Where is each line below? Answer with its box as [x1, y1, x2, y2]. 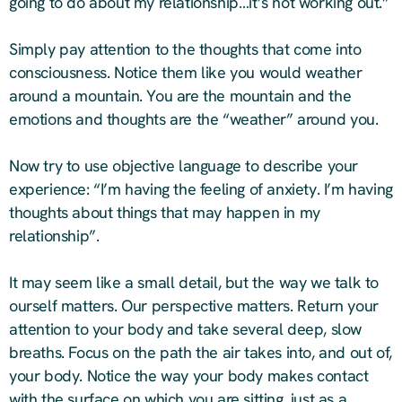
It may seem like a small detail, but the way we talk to [9, 272, 380, 293]
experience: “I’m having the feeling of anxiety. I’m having [9, 179, 393, 199]
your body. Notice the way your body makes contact [9, 365, 369, 386]
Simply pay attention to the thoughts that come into [9, 39, 362, 59]
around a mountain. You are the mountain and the [9, 85, 352, 106]
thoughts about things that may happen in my [9, 202, 320, 223]
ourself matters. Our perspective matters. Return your [9, 295, 379, 316]
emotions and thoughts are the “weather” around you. [9, 109, 379, 129]
